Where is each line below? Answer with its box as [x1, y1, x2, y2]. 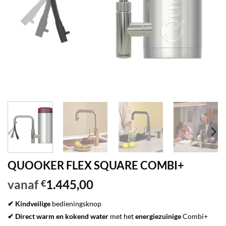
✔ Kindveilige [8, 199, 50, 208]
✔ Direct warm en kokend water [8, 212, 108, 221]
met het [108, 212, 135, 221]
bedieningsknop [50, 199, 101, 208]
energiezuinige [135, 212, 181, 221]
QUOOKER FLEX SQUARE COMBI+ [8, 158, 184, 173]
